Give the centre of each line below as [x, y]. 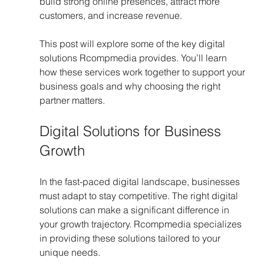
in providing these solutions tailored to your [131, 238]
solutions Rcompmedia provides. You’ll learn [134, 58]
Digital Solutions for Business [132, 131]
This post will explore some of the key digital [133, 44]
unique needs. [71, 252]
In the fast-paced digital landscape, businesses [141, 181]
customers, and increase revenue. [110, 15]
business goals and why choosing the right [131, 86]
